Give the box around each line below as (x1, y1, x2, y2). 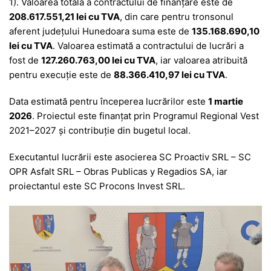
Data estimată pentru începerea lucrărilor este (9, 95, 208, 107)
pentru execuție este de (9, 68, 114, 80)
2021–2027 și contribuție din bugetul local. (9, 124, 191, 136)
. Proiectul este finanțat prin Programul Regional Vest (32, 109, 259, 122)
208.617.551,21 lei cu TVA (9, 10, 120, 22)
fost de (9, 54, 41, 66)
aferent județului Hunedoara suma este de (9, 25, 192, 37)
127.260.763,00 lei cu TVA (41, 54, 155, 66)
